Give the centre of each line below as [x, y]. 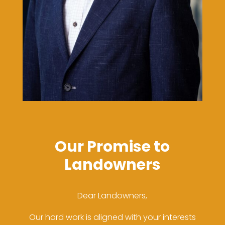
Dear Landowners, [113, 195]
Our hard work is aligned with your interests [112, 217]
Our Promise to [113, 146]
